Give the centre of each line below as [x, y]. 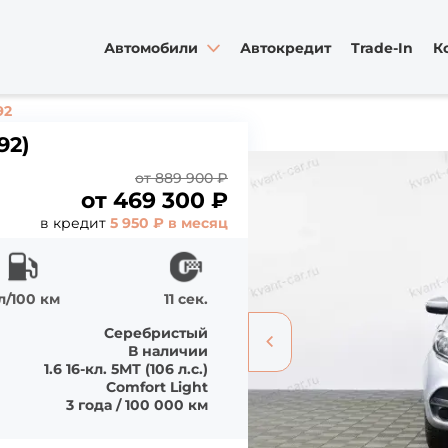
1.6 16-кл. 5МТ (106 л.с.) [126, 369]
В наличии [168, 351]
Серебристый [156, 333]
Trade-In [382, 47]
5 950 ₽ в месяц [169, 223]
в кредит [75, 223]
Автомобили [153, 47]
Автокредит [285, 47]
